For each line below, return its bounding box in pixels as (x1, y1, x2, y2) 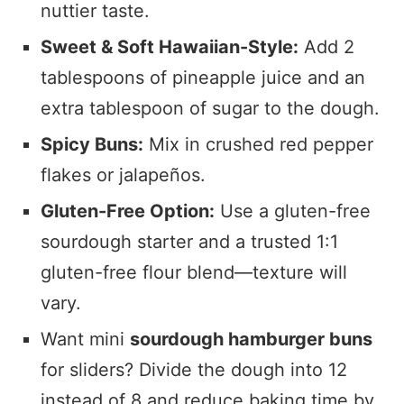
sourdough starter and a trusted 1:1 (41, 230, 338, 252)
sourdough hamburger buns (130, 327, 372, 350)
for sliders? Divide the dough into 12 (41, 358, 347, 381)
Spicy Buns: (41, 133, 143, 155)
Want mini (41, 327, 130, 350)
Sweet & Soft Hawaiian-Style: (41, 35, 298, 58)
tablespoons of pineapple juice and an (41, 66, 365, 88)
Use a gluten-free (215, 199, 371, 222)
